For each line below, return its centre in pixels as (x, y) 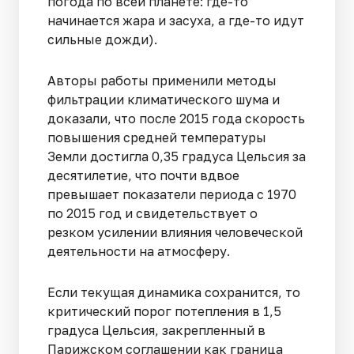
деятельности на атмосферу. (140, 251)
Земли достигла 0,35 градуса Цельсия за (177, 156)
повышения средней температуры (157, 137)
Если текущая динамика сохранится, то (174, 292)
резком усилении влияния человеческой (175, 232)
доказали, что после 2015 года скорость (176, 118)
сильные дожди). (104, 39)
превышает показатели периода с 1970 (172, 194)
